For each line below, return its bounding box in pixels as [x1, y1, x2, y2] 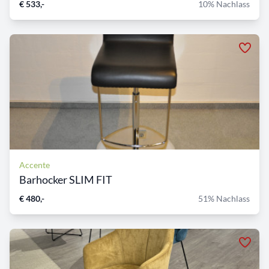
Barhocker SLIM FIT [19, 173, 112, 187]
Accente [19, 160, 50, 171]
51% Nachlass [198, 193, 250, 204]
